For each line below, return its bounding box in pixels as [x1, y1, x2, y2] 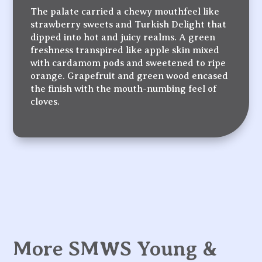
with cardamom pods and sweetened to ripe [30, 57, 226, 68]
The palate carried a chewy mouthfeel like [30, 6, 220, 17]
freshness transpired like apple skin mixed [30, 44, 220, 56]
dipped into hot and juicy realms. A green [30, 32, 216, 43]
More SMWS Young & [13, 237, 218, 260]
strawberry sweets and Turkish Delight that [30, 19, 227, 30]
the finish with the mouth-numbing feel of [30, 83, 217, 94]
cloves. [30, 96, 60, 107]
